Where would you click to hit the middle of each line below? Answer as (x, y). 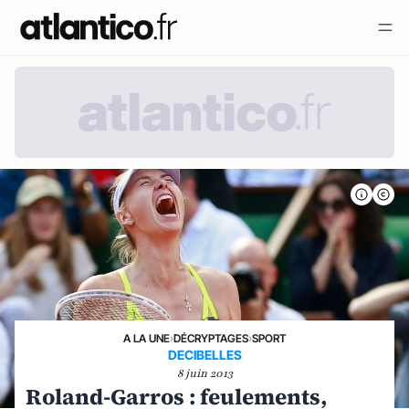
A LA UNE (147, 338)
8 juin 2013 (204, 373)
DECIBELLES (204, 355)
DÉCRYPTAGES (211, 338)
